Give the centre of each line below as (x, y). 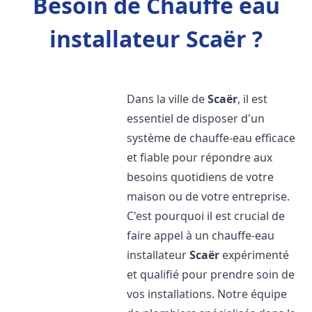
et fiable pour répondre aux (200, 157)
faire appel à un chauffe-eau (201, 235)
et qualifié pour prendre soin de (211, 274)
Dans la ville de (167, 99)
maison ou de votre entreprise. (209, 196)
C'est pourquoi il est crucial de (206, 216)
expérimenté (255, 255)
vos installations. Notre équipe (207, 294)
